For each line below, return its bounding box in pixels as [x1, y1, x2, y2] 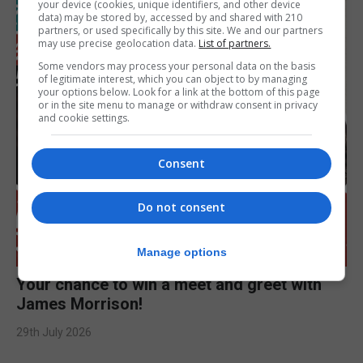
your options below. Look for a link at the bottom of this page [38, 85, 321, 99]
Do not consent [138, 199, 225, 216]
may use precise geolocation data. [38, 36, 199, 50]
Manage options [136, 245, 227, 258]
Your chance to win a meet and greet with [16, 275, 322, 294]
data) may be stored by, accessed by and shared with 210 [38, 11, 303, 24]
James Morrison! [16, 294, 143, 314]
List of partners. [199, 36, 271, 50]
